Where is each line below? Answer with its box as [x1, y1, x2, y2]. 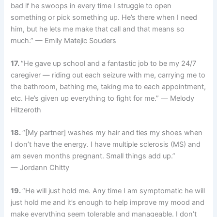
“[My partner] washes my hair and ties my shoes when [22, 128, 203, 138]
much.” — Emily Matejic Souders [11, 36, 117, 45]
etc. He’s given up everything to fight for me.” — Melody [11, 94, 195, 103]
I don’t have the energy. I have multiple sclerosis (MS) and [11, 140, 201, 149]
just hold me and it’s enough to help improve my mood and [11, 198, 205, 207]
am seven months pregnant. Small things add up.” [11, 152, 176, 161]
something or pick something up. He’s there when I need [11, 13, 198, 22]
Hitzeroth [11, 106, 42, 115]
